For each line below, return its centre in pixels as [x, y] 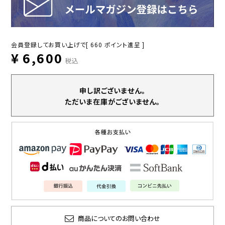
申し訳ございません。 [113, 90]
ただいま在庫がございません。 [113, 101]
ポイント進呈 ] [125, 44]
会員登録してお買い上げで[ [50, 44]
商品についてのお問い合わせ [119, 218]
